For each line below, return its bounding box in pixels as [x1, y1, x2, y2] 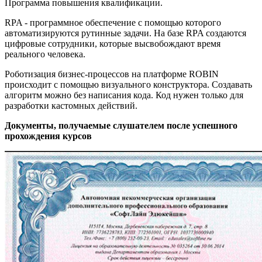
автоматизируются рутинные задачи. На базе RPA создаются [5, 27, 246, 38]
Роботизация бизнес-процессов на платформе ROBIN [5, 68, 219, 79]
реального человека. [5, 49, 85, 59]
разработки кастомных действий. [5, 100, 137, 111]
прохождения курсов [5, 130, 92, 141]
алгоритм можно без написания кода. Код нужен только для [5, 89, 243, 100]
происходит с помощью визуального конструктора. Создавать [5, 79, 252, 89]
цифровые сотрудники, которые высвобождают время [5, 38, 220, 49]
